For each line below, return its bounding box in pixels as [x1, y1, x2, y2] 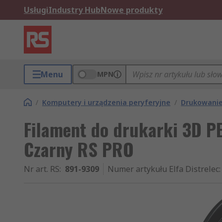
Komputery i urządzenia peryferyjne [42, 98, 170, 107]
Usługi [24, 4, 49, 15]
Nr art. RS [24, 164, 59, 174]
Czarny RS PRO [24, 136, 134, 162]
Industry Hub [49, 4, 101, 15]
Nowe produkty [101, 4, 163, 15]
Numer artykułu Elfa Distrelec [108, 164, 219, 174]
